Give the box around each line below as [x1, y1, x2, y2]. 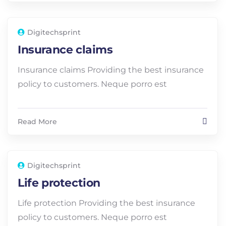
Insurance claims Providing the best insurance [18, 65, 204, 75]
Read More [18, 117, 57, 126]
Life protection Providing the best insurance [18, 198, 195, 208]
